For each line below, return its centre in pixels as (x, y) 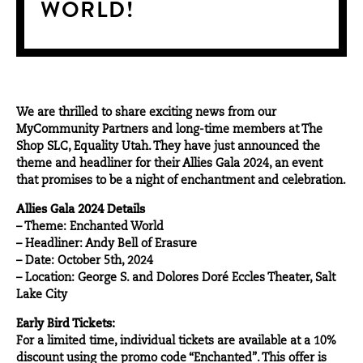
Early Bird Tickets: (66, 325)
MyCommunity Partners (82, 130)
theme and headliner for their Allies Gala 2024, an (154, 164)
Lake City (42, 295)
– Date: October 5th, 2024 (85, 261)
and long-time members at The (235, 130)
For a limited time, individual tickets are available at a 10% (176, 342)
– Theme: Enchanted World (90, 227)
